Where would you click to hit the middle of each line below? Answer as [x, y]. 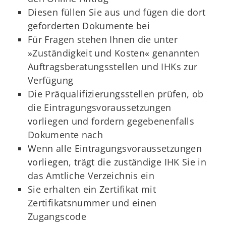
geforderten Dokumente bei [89, 26]
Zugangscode [57, 217]
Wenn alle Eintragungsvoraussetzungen [115, 149]
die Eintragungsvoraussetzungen [100, 108]
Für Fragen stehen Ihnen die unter [103, 40]
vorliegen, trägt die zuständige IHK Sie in [117, 162]
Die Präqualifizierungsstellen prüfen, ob [116, 94]
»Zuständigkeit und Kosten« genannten [114, 53]
